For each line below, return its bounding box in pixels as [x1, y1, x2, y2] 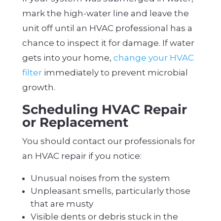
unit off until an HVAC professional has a [22, 23, 192, 34]
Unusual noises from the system [30, 173, 170, 184]
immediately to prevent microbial [41, 68, 188, 78]
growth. [22, 82, 55, 93]
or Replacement [22, 114, 128, 131]
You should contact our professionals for [22, 136, 195, 147]
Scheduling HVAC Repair [22, 102, 187, 118]
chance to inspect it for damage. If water [22, 38, 194, 48]
